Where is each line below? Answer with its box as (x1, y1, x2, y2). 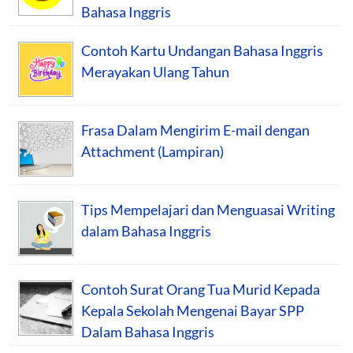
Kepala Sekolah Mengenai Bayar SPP (81, 301, 304, 319)
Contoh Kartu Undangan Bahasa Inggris (81, 41, 323, 59)
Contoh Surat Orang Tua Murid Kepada (81, 280, 320, 298)
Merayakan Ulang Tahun (81, 62, 229, 80)
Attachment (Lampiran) (81, 142, 224, 160)
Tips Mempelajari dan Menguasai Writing (81, 200, 335, 218)
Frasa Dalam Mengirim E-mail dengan (81, 121, 310, 139)
